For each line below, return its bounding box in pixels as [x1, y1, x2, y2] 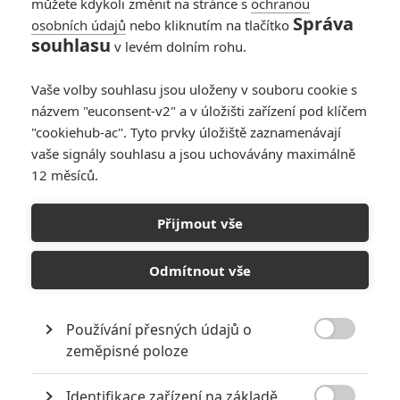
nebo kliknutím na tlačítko [126, 16, 293, 34]
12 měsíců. [31, 166, 98, 184]
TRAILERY [91, 277, 140, 291]
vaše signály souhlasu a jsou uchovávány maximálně [31, 145, 355, 162]
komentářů [18, 113, 102, 135]
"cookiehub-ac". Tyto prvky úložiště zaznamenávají [31, 123, 341, 141]
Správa [293, 12, 354, 36]
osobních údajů [31, 16, 126, 34]
